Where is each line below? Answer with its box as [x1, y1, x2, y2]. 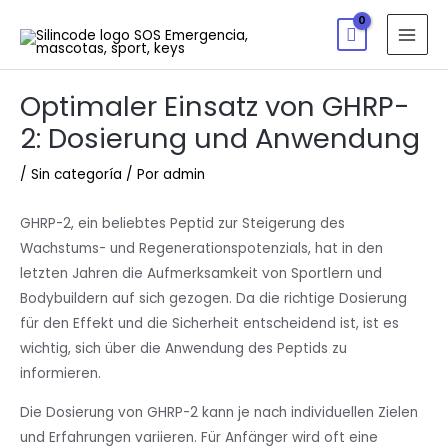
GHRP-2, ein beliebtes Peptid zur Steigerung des [20, 213, 345, 233]
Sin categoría [31, 164, 122, 184]
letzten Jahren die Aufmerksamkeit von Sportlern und [20, 263, 382, 283]
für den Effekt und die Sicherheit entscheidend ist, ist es [20, 313, 399, 333]
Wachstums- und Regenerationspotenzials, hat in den [20, 238, 383, 258]
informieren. [20, 363, 101, 383]
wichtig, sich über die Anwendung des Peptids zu [20, 338, 347, 358]
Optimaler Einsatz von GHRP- [20, 86, 410, 126]
